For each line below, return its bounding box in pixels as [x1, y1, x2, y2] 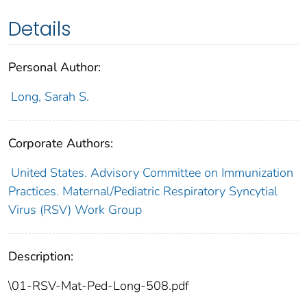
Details [8, 15, 71, 42]
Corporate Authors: [8, 134, 113, 151]
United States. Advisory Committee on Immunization [10, 164, 293, 181]
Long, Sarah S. [10, 88, 89, 105]
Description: [8, 247, 73, 265]
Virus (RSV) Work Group [8, 201, 142, 218]
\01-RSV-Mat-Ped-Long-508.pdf [8, 277, 189, 294]
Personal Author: [8, 58, 101, 75]
